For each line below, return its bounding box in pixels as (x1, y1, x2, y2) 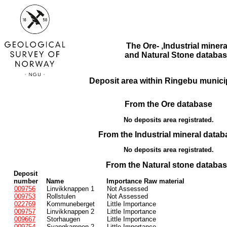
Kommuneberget (47, 200, 95, 208)
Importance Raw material (106, 177, 184, 185)
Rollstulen (47, 192, 75, 200)
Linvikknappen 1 (47, 184, 94, 193)
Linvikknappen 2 (47, 207, 94, 215)
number (14, 177, 38, 185)
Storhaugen (47, 215, 80, 223)
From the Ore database (125, 100, 212, 109)
